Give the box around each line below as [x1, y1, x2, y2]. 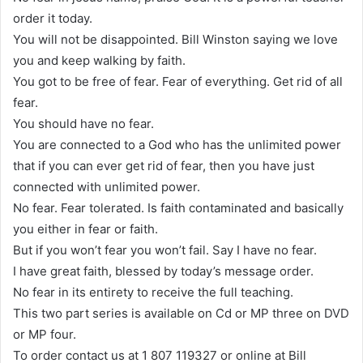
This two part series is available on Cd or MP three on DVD [13, 305, 349, 322]
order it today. [13, 11, 92, 27]
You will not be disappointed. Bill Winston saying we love [13, 32, 338, 48]
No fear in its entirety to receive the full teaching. [13, 284, 293, 301]
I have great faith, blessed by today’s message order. [13, 263, 314, 280]
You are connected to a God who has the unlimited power [13, 137, 341, 153]
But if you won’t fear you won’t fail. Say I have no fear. [13, 242, 317, 258]
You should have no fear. [13, 116, 154, 132]
